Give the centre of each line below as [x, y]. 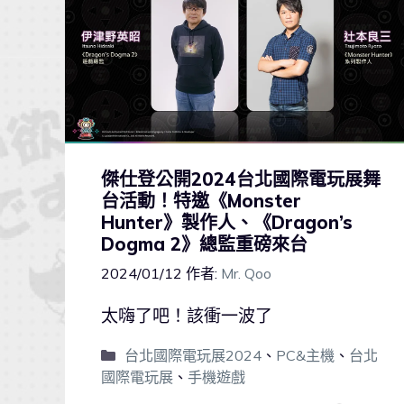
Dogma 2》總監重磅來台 [204, 243]
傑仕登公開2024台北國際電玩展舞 [241, 179]
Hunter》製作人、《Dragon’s [227, 222]
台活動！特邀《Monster [201, 200]
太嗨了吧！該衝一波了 [187, 316]
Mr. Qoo [246, 273]
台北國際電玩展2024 [193, 356]
